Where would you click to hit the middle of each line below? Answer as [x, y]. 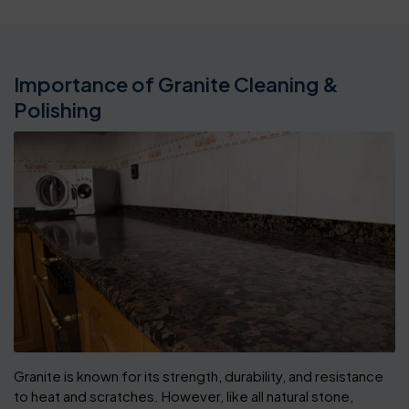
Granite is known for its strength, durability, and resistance [199, 375]
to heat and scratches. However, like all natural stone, [184, 395]
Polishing [58, 109]
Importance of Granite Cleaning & [176, 84]
